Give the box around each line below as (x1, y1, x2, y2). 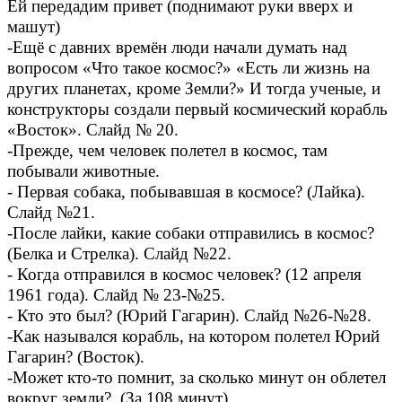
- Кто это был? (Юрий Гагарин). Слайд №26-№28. (7, 306, 371, 325)
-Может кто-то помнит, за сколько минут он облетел (7, 368, 386, 387)
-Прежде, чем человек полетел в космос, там (7, 141, 328, 160)
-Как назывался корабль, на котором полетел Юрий (7, 327, 380, 345)
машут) (7, 17, 60, 36)
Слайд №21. (7, 203, 95, 222)
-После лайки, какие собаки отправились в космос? (7, 223, 374, 242)
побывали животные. (7, 162, 160, 180)
